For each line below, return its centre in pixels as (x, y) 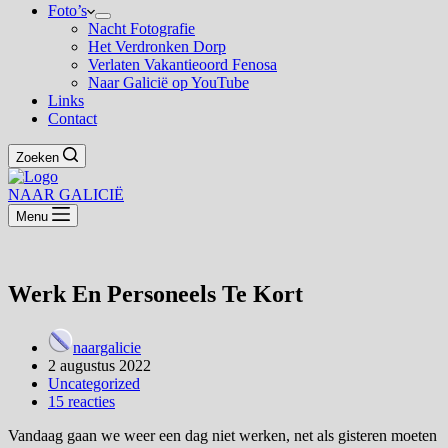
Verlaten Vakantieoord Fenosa (182, 64)
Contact (72, 118)
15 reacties (81, 401)
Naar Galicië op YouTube (168, 82)
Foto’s (67, 10)
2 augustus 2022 (99, 365)
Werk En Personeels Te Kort (155, 293)
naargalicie (107, 347)
